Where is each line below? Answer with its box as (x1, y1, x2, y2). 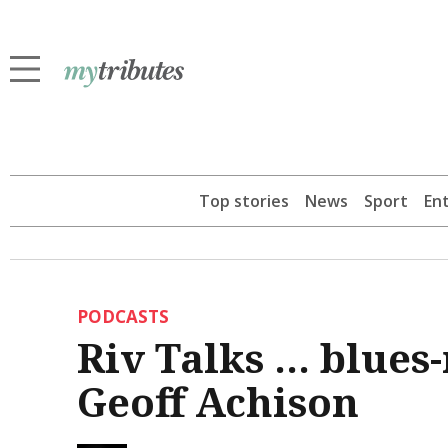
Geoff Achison (76, 374, 359, 430)
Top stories (199, 190, 289, 213)
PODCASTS (76, 305, 169, 329)
